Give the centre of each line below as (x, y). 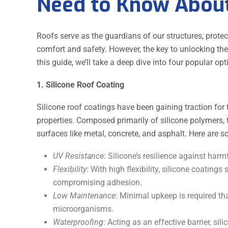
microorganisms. (83, 209)
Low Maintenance (84, 195)
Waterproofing (78, 222)
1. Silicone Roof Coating (80, 84)
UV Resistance (78, 156)
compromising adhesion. (97, 182)
